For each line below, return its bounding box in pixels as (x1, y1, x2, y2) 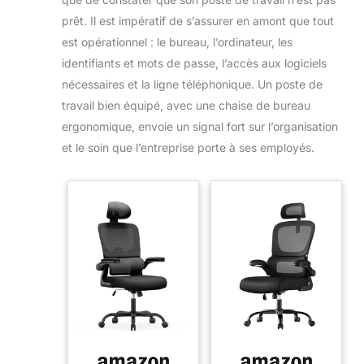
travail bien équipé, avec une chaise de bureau (62, 97, 310, 112)
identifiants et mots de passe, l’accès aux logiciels (62, 55, 327, 70)
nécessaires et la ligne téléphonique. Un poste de (62, 76, 323, 91)
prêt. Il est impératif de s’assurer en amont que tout (62, 13, 334, 28)
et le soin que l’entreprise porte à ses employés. (62, 140, 314, 154)
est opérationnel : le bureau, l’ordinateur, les (62, 34, 292, 49)
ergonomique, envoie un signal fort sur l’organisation (62, 119, 338, 133)
